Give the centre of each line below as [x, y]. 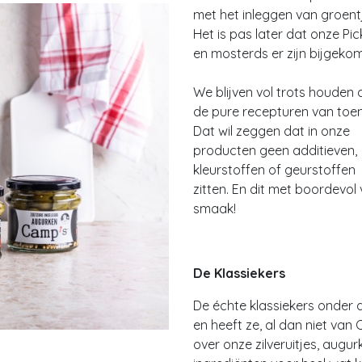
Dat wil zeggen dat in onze [271, 131]
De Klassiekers [239, 273]
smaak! [215, 208]
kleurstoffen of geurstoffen [274, 170]
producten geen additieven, [275, 150]
